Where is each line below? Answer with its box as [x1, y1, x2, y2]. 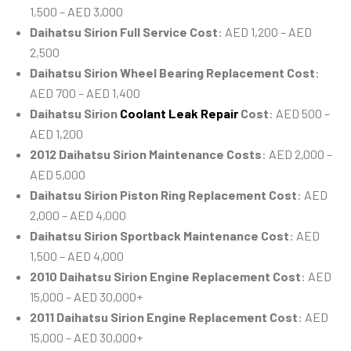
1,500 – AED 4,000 [30, 248, 124, 264]
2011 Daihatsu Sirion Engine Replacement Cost [30, 309, 298, 325]
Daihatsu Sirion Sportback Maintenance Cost [30, 228, 289, 244]
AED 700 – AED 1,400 [30, 85, 140, 101]
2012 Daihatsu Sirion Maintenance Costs [30, 147, 262, 162]
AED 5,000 [30, 167, 85, 183]
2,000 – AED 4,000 [30, 208, 126, 223]
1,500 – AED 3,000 [30, 4, 123, 20]
